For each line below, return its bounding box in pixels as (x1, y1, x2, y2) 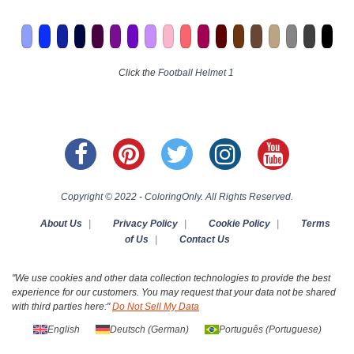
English (47, 324, 80, 336)
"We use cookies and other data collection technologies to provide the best (12, 273, 330, 284)
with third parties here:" (12, 301, 112, 313)
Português (218, 324, 263, 336)
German (150, 324, 186, 336)
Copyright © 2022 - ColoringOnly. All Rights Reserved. (61, 191, 293, 203)
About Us (40, 218, 82, 230)
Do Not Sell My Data (112, 301, 199, 313)
